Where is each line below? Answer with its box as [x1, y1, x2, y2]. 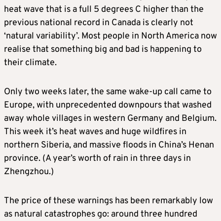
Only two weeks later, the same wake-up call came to [4, 86, 212, 98]
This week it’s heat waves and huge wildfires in [4, 126, 186, 138]
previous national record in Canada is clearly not [4, 17, 193, 29]
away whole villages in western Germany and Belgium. [4, 112, 217, 124]
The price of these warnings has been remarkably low [4, 195, 213, 207]
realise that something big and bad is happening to [4, 43, 202, 55]
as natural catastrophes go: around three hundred [4, 208, 197, 220]
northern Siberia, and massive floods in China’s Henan [4, 139, 214, 151]
